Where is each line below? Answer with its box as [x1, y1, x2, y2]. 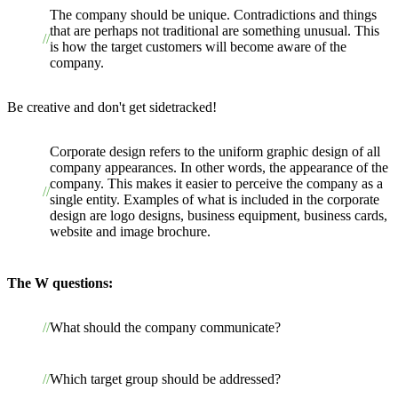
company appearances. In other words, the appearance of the [50, 159, 388, 175]
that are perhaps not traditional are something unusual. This [50, 22, 379, 38]
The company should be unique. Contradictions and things [50, 6, 377, 22]
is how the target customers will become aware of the [50, 38, 346, 54]
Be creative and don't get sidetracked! [7, 99, 217, 115]
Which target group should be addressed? [50, 370, 281, 386]
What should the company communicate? [50, 319, 281, 335]
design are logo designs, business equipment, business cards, [50, 207, 387, 223]
